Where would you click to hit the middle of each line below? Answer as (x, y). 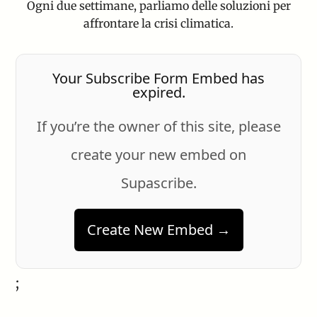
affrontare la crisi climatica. (158, 24)
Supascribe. (158, 183)
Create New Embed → (158, 230)
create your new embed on (158, 155)
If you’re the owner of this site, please (158, 127)
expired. (158, 93)
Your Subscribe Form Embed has (158, 79)
